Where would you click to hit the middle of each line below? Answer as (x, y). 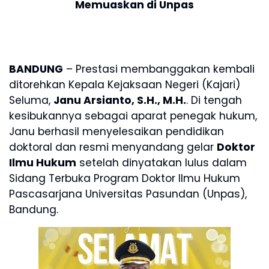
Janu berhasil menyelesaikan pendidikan (116, 131)
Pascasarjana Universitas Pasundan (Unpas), (128, 194)
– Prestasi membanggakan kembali (159, 69)
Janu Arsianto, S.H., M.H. (120, 100)
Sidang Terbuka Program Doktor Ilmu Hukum (125, 178)
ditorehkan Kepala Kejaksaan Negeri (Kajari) (125, 84)
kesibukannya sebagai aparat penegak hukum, (133, 116)
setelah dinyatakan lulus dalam (162, 162)
